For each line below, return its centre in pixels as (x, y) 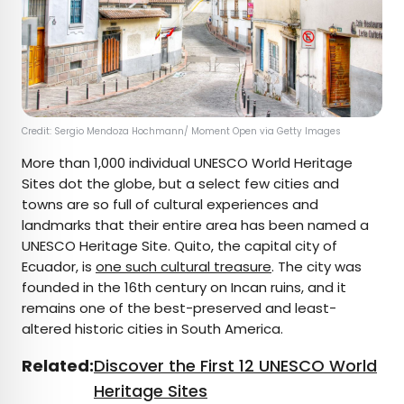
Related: (58, 366)
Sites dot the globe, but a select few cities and (180, 184)
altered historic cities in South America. (154, 329)
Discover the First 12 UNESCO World (235, 366)
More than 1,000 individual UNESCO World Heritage (187, 163)
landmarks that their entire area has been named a (195, 225)
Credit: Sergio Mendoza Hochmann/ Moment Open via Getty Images (181, 132)
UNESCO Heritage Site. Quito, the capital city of (179, 246)
